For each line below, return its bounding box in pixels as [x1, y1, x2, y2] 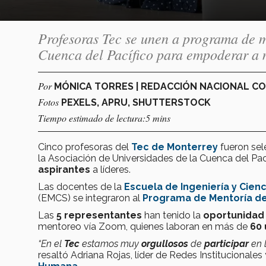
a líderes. [90, 163, 131, 175]
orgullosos [141, 237, 191, 249]
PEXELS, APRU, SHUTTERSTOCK [61, 96, 211, 108]
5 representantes [56, 209, 144, 221]
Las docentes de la [38, 180, 122, 192]
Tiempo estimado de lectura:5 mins [38, 111, 170, 124]
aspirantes [38, 163, 90, 175]
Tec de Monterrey [131, 141, 218, 153]
